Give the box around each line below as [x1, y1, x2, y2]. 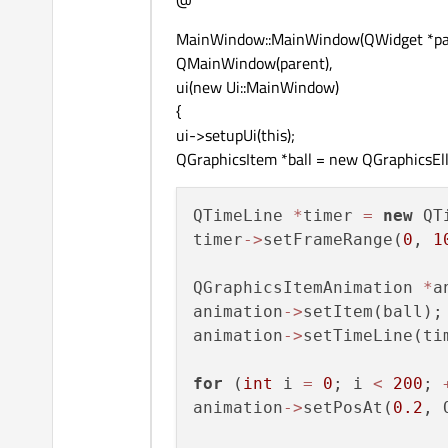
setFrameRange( [263, 230, 403, 250]
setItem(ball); [303, 302, 443, 322]
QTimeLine [193, 206, 293, 226]
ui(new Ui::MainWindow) [176, 75, 339, 100]
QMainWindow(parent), [176, 51, 333, 76]
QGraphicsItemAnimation [193, 278, 423, 298]
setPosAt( [303, 398, 393, 418]
